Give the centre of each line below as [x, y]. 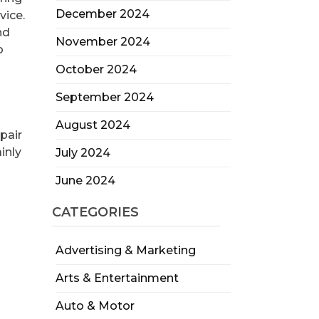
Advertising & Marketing [125, 250]
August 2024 [93, 125]
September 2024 [104, 97]
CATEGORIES [95, 212]
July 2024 [83, 153]
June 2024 [85, 181]
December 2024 [102, 14]
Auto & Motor [95, 306]
